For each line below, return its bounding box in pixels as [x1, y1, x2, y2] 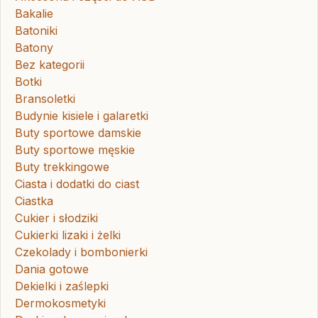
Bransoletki [15, 92, 75, 106]
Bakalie [15, 6, 53, 21]
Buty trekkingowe [15, 160, 109, 175]
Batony [15, 40, 53, 55]
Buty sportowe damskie [15, 126, 141, 141]
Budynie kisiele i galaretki [15, 109, 148, 124]
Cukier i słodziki [15, 211, 98, 226]
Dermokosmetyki [15, 296, 106, 311]
